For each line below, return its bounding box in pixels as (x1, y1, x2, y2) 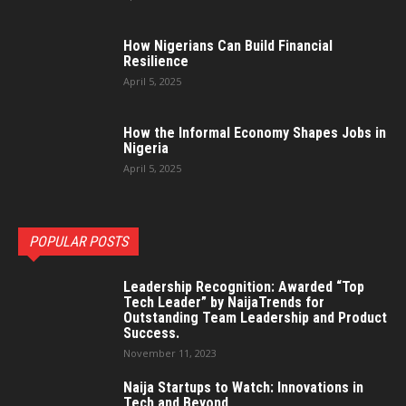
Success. (123, 324, 179, 343)
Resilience (123, 53, 188, 71)
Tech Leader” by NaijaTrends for (123, 294, 324, 312)
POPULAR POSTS (29, 233, 128, 251)
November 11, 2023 (123, 346, 217, 361)
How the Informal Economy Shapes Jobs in (123, 124, 386, 142)
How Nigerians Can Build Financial (123, 37, 333, 55)
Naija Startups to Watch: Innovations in (123, 379, 363, 397)
